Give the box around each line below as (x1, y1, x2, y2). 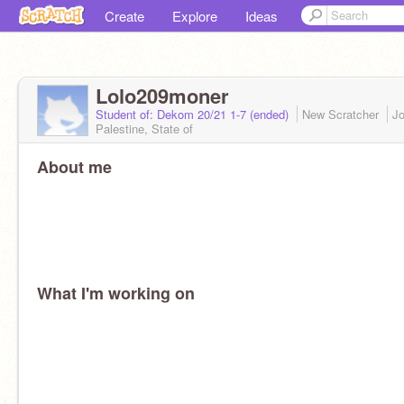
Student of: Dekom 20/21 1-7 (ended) (96, 106, 292, 123)
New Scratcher (302, 106, 382, 123)
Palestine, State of (96, 120, 193, 137)
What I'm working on (37, 281, 195, 305)
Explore (172, 6, 217, 25)
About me (37, 155, 112, 179)
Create (105, 6, 144, 25)
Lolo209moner (96, 81, 229, 110)
